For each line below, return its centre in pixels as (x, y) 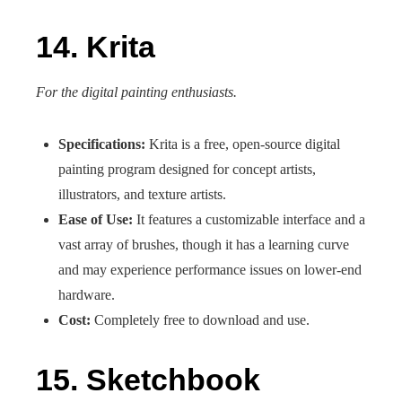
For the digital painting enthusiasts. (136, 92)
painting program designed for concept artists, (187, 169)
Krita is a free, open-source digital (243, 144)
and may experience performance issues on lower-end (210, 270)
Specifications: (102, 144)
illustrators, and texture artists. (142, 194)
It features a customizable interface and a (249, 219)
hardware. (87, 295)
